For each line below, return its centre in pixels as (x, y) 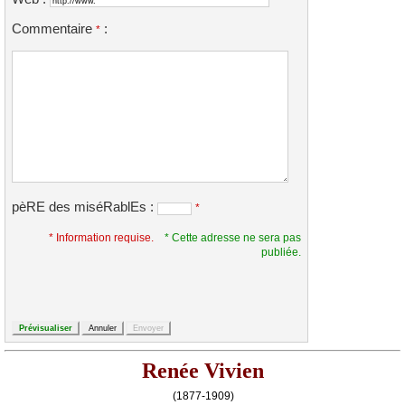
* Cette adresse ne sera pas (233, 238)
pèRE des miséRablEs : (85, 207)
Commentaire (54, 29)
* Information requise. (101, 238)
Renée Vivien (202, 370)
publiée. (281, 252)
